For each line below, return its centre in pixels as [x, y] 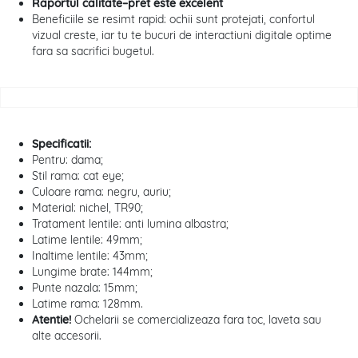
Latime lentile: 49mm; [87, 240]
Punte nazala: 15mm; [85, 288]
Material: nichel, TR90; [88, 208]
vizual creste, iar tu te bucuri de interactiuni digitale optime [182, 36]
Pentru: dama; [68, 160]
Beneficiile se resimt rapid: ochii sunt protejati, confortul [173, 20]
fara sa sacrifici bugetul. [93, 52]
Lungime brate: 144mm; [92, 272]
